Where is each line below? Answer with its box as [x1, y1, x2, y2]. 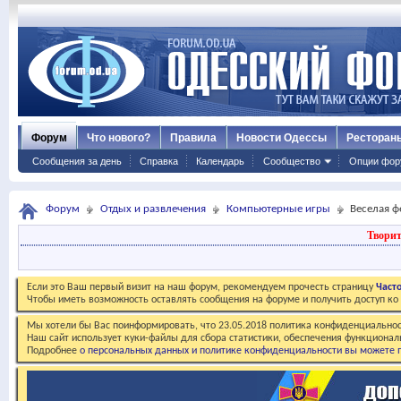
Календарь [196, 156, 244, 166]
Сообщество [263, 156, 320, 166]
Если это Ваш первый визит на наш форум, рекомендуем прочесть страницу [27, 282, 376, 293]
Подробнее [27, 346, 80, 356]
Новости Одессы [236, 132, 327, 144]
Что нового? [87, 132, 150, 144]
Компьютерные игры [226, 203, 330, 215]
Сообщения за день [32, 156, 122, 166]
